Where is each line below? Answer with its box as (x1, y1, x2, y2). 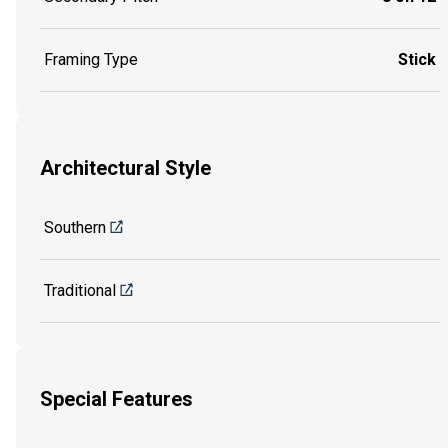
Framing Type (44, 49, 138, 69)
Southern (44, 217, 106, 237)
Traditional (44, 280, 116, 300)
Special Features (40, 387, 193, 412)
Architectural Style (40, 156, 211, 181)
